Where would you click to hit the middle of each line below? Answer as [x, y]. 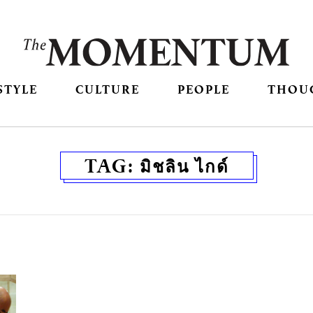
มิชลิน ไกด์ [184, 166]
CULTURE [107, 89]
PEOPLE [204, 89]
